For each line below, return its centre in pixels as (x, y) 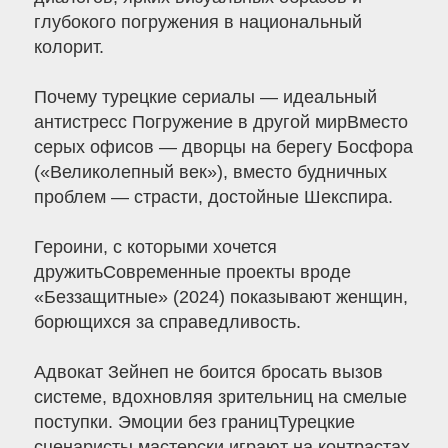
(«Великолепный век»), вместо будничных (210, 172)
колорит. (68, 47)
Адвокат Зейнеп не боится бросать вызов (208, 372)
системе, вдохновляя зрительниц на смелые (220, 397)
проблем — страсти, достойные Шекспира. (213, 197)
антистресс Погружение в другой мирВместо (220, 122)
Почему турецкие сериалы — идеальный (205, 97)
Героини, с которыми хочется (155, 247)
